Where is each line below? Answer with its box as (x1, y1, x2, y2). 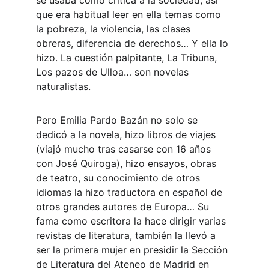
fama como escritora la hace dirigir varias (36, 215, 229, 227)
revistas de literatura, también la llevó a (36, 229, 219, 241)
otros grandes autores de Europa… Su (36, 201, 212, 213)
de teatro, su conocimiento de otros (36, 172, 203, 184)
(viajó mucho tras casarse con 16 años (36, 143, 214, 155)
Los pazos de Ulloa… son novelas (36, 66, 192, 78)
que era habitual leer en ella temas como (36, 8, 224, 20)
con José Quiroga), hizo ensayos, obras (36, 157, 219, 169)
